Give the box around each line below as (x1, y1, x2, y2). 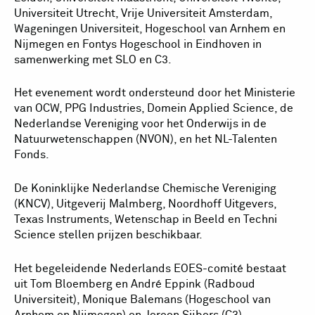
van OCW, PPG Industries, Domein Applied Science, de (14, 103, 293, 115)
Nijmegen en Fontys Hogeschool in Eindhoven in (14, 38, 262, 50)
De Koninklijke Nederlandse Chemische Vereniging (14, 183, 276, 194)
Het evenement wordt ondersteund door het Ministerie (14, 87, 295, 99)
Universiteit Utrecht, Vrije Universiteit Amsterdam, (14, 7, 272, 19)
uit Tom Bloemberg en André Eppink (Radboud (14, 278, 255, 290)
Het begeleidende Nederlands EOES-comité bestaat (14, 262, 286, 274)
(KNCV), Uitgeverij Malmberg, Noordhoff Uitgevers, (14, 198, 276, 210)
